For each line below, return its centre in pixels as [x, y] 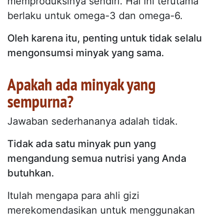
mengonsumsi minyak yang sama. [86, 53]
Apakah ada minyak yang [82, 84]
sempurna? [40, 101]
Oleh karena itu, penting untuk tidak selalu [105, 38]
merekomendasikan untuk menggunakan [101, 210]
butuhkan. [31, 173]
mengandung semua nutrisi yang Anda [97, 158]
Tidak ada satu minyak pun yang [82, 143]
